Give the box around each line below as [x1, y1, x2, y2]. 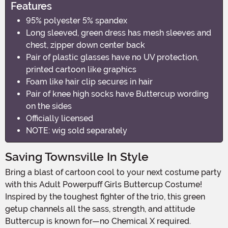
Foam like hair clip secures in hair [26, 76, 153, 87]
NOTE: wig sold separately [26, 125, 127, 135]
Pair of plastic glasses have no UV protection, [26, 52, 198, 62]
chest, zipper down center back [26, 40, 145, 50]
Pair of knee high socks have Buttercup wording [26, 89, 209, 99]
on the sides [26, 101, 72, 111]
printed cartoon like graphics [26, 64, 136, 74]
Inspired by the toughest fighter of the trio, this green [5, 191, 205, 202]
